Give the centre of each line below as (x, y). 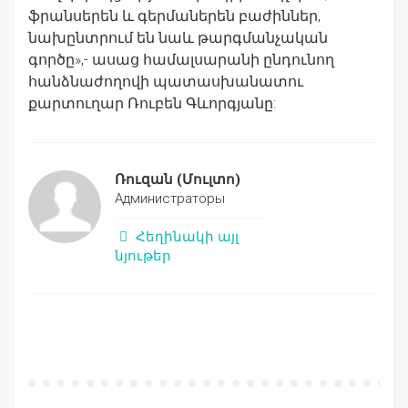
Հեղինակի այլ (186, 237)
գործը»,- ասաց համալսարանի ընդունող (181, 60)
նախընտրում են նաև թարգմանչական (178, 38)
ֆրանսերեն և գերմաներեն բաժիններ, (174, 16)
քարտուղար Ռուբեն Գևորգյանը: (152, 104)
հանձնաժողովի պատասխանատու (166, 82)
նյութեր (143, 256)
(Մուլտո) (207, 180)
